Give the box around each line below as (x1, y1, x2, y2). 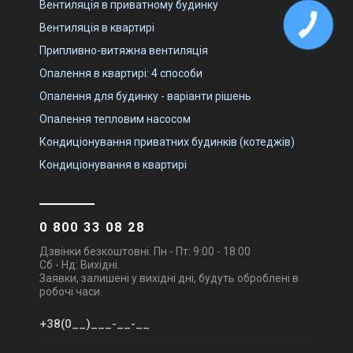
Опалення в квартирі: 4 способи (39, 66, 203, 80)
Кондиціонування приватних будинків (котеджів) (39, 135, 295, 148)
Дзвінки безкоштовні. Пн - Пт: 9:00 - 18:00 (39, 244, 251, 258)
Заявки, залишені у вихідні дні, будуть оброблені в (39, 271, 299, 284)
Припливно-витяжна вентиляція (39, 43, 208, 57)
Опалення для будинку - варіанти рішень (39, 89, 251, 102)
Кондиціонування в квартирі (39, 158, 187, 171)
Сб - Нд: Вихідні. (39, 258, 120, 271)
